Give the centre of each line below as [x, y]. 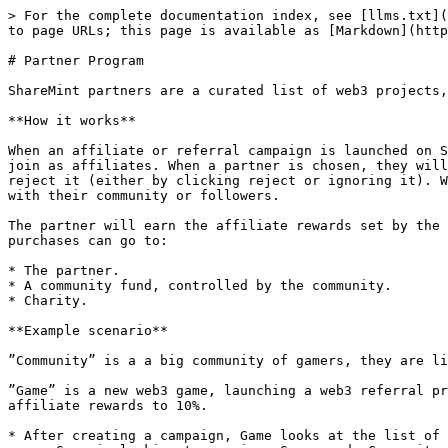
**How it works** [72, 120]
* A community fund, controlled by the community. [200, 285]
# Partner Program [76, 60]
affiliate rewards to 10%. [108, 405]
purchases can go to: [88, 240]
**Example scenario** [88, 330]
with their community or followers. [144, 195]
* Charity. [48, 300]
